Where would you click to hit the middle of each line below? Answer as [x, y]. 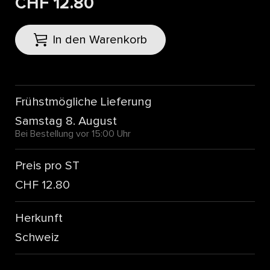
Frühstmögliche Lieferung [83, 102]
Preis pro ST [47, 166]
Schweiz [37, 238]
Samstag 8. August [66, 121]
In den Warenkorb [100, 40]
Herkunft [39, 218]
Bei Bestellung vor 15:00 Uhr [73, 134]
